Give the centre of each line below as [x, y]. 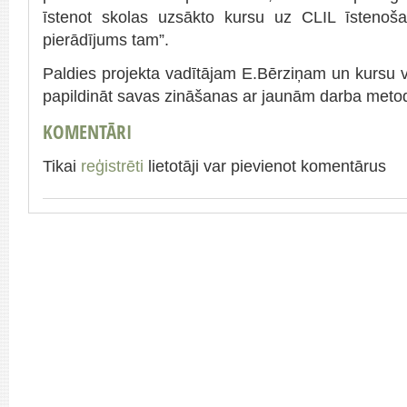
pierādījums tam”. [106, 40]
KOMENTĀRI [87, 132]
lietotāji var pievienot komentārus [265, 166]
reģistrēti [112, 166]
